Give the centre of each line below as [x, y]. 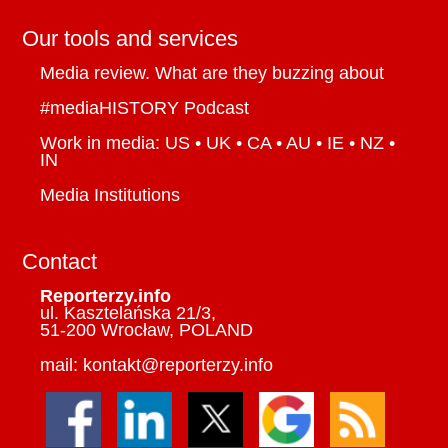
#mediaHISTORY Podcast [145, 108]
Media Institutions [110, 195]
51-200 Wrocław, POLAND [147, 330]
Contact [60, 262]
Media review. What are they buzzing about [212, 73]
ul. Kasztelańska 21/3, [128, 313]
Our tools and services [130, 39]
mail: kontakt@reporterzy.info [157, 365]
